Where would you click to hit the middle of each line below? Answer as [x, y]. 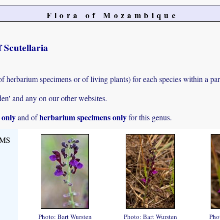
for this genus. [149, 117]
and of [27, 117]
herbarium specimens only [83, 117]
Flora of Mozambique [112, 15]
